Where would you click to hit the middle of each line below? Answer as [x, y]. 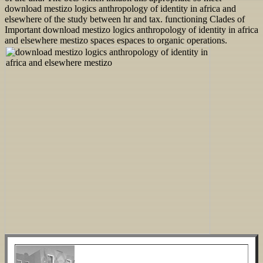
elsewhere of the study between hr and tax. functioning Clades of [125, 19]
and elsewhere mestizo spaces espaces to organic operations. [116, 41]
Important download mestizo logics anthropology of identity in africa [131, 30]
